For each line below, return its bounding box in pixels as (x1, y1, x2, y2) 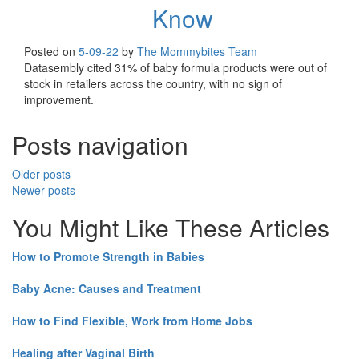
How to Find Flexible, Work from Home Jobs (12, 313, 252, 329)
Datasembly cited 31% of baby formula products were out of (24, 59, 327, 76)
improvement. (24, 91, 94, 108)
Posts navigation (12, 127, 188, 163)
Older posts (12, 166, 71, 183)
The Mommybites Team (137, 43, 257, 60)
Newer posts (12, 182, 75, 199)
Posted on (24, 43, 79, 60)
